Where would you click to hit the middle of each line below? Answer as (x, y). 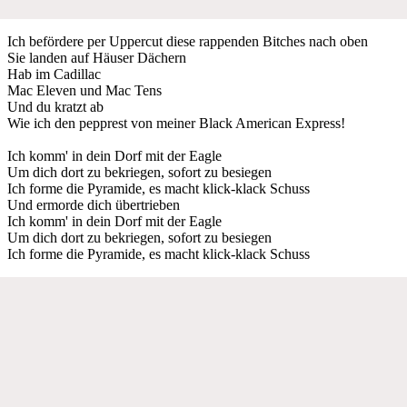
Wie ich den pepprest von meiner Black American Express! (176, 123)
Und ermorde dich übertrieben (94, 204)
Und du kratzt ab (55, 106)
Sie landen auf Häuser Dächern (97, 57)
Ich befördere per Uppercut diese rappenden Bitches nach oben (188, 41)
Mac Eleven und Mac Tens (84, 90)
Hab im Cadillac (54, 74)
